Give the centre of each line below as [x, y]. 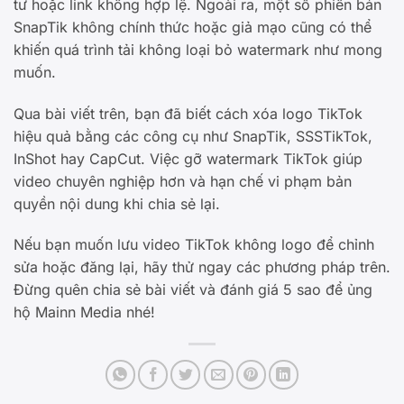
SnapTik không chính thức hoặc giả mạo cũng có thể [193, 27]
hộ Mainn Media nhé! [84, 312]
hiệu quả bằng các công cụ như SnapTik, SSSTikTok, [193, 136]
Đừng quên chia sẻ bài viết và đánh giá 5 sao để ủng [193, 290]
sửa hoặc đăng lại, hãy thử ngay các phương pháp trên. [202, 267]
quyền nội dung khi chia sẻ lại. [117, 203]
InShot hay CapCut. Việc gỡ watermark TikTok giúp [188, 158]
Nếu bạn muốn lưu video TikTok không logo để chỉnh [194, 245]
